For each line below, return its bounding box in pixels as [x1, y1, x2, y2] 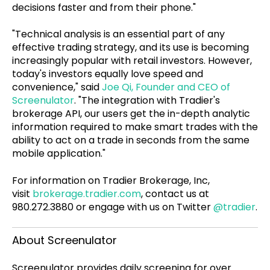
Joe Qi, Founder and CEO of [102, 80, 230, 95]
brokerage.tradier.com [33, 186, 141, 201]
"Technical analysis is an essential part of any [12, 27, 225, 42]
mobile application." [12, 146, 105, 161]
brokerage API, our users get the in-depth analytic [12, 107, 250, 121]
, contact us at [141, 186, 209, 201]
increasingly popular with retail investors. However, [12, 54, 252, 68]
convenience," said [12, 80, 102, 95]
